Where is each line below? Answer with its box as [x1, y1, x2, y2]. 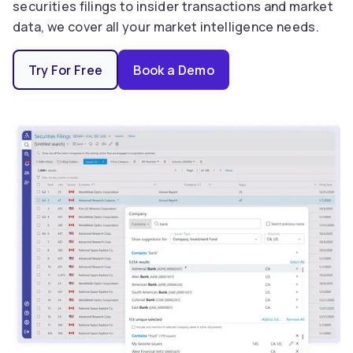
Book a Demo [133, 61, 214, 79]
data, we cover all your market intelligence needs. [13, 18, 320, 35]
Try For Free [28, 61, 103, 79]
